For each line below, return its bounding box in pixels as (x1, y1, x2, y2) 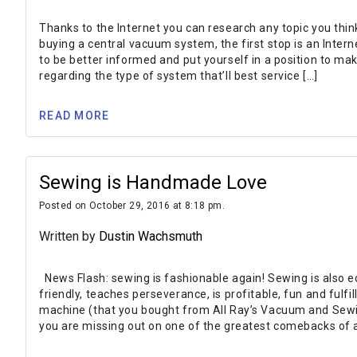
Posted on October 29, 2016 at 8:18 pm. (39, 200, 226, 212)
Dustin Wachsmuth (99, 229, 202, 245)
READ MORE (39, 108, 110, 122)
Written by (39, 229, 99, 245)
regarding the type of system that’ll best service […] (39, 69, 318, 83)
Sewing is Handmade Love (39, 171, 267, 194)
